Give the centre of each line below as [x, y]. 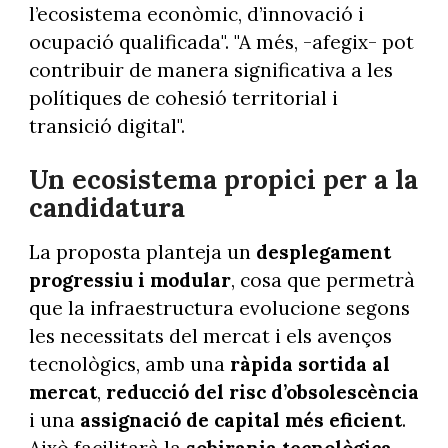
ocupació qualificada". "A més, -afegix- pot [221, 41]
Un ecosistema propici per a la [223, 180]
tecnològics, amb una [129, 364]
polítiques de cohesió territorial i [183, 97]
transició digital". [106, 125]
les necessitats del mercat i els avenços [210, 336]
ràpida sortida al [309, 364]
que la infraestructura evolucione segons [219, 308]
